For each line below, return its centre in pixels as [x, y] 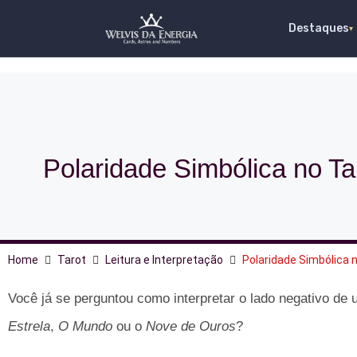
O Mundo [85, 326]
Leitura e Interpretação [164, 260]
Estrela [29, 326]
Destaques [319, 28]
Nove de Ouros [191, 326]
